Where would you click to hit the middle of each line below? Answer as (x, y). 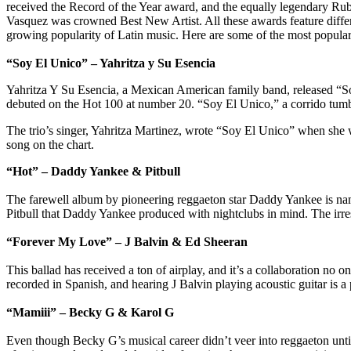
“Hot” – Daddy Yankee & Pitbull (93, 172)
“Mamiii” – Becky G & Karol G (90, 313)
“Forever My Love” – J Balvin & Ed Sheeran (127, 242)
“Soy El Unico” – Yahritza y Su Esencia (111, 63)
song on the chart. (50, 145)
